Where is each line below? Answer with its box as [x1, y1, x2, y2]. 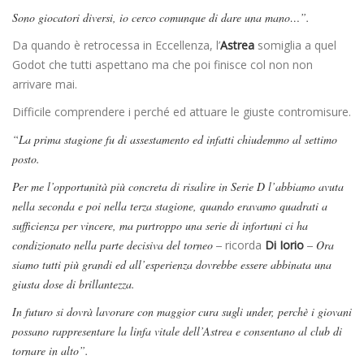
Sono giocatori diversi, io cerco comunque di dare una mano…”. [12, 10, 310, 26]
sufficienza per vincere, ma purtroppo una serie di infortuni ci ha [12, 218, 308, 234]
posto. [12, 151, 40, 167]
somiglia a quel [254, 37, 336, 54]
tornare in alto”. [12, 343, 89, 359]
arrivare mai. [12, 76, 77, 93]
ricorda [222, 237, 265, 253]
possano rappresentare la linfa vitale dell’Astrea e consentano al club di [12, 323, 342, 340]
